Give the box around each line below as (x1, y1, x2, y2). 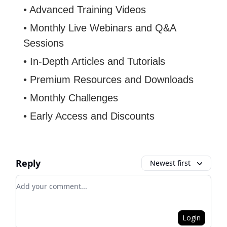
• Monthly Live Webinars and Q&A (23, 22, 176, 33)
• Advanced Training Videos (23, 4, 146, 15)
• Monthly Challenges (23, 92, 118, 103)
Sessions (23, 37, 64, 49)
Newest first (150, 158, 191, 168)
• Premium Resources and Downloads (23, 73, 194, 85)
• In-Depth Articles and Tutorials (23, 55, 165, 67)
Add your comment (16, 175, 90, 186)
